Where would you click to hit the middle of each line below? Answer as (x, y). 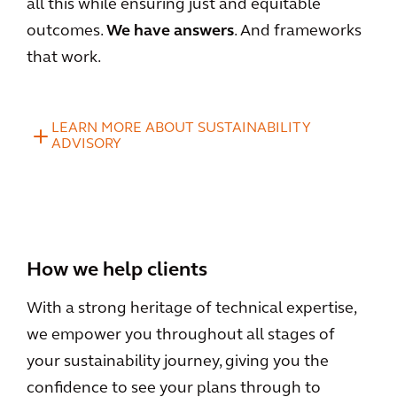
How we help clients (117, 271)
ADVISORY (86, 144)
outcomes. (66, 31)
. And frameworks (298, 31)
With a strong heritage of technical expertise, (191, 309)
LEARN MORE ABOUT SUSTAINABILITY (181, 128)
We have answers (170, 31)
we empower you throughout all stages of (181, 335)
